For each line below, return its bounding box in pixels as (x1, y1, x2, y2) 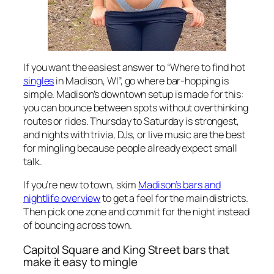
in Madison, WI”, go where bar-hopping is (54, 73, 229, 87)
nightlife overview (23, 191, 101, 206)
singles (23, 73, 54, 87)
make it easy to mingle (23, 253, 138, 270)
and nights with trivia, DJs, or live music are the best (23, 127, 245, 141)
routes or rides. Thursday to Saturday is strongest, (23, 114, 239, 128)
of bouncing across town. (23, 218, 132, 232)
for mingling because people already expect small (23, 141, 238, 155)
